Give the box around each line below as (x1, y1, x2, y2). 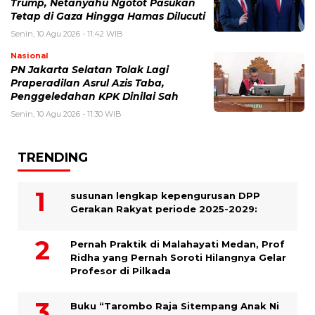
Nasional (11, 51, 49, 61)
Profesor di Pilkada (70, 265, 171, 277)
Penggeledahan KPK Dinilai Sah (11, 91, 179, 103)
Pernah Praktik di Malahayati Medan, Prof (70, 238, 285, 250)
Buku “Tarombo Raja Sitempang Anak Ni (70, 300, 279, 312)
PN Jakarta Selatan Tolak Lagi (11, 64, 169, 76)
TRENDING (18, 150, 88, 166)
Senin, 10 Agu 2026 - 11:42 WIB (11, 29, 123, 39)
